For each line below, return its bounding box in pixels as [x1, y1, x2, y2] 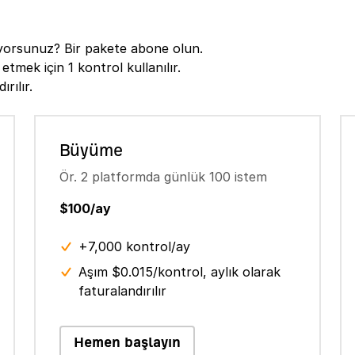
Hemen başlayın [73, 334, 181, 349]
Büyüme [59, 141, 123, 159]
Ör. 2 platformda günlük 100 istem [59, 169, 267, 185]
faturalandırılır [78, 283, 166, 299]
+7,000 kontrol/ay [78, 239, 190, 254]
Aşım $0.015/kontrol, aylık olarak [78, 264, 281, 280]
